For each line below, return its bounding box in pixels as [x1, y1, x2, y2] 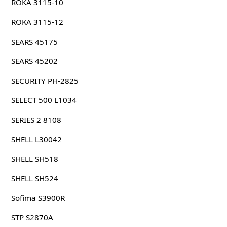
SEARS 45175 [11, 36, 58, 47]
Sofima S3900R [11, 193, 65, 203]
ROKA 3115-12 [11, 16, 63, 27]
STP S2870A [11, 212, 53, 222]
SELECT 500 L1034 [11, 95, 77, 105]
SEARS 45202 [11, 56, 58, 66]
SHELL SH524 [11, 173, 58, 183]
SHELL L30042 [11, 134, 62, 144]
